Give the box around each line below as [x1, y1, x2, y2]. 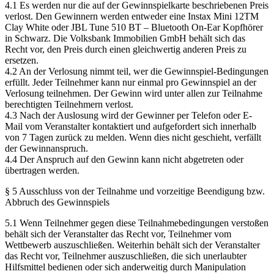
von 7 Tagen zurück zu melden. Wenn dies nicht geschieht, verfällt [5, 131, 261, 143]
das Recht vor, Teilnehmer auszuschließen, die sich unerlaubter [5, 250, 246, 261]
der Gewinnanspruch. [5, 143, 88, 154]
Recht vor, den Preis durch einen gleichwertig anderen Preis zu [5, 43, 246, 54]
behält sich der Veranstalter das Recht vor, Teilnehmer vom [5, 228, 231, 239]
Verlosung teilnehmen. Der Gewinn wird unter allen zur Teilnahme [5, 87, 262, 98]
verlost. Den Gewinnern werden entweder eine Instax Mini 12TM [5, 10, 259, 21]
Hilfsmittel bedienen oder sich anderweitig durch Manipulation [5, 261, 246, 272]
